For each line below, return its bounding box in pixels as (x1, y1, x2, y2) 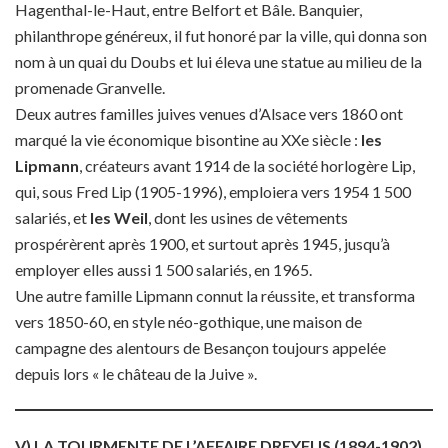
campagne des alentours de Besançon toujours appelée (15, 338, 386, 357)
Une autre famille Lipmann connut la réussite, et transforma (15, 286, 415, 305)
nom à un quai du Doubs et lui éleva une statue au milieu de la (15, 52, 422, 71)
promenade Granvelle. (15, 78, 165, 97)
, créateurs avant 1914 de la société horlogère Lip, (79, 156, 415, 175)
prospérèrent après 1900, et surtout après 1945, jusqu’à (15, 234, 390, 253)
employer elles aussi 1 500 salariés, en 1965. (15, 260, 312, 279)
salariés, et (15, 208, 87, 227)
